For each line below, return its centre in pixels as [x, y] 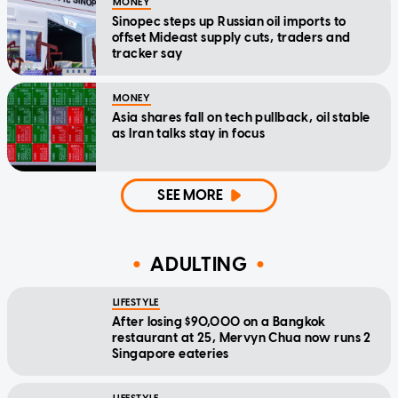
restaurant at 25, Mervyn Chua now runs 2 [242, 338]
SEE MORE [191, 195]
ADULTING [199, 264]
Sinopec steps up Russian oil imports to [229, 22]
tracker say [147, 54]
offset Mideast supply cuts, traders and [231, 38]
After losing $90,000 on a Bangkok [219, 322]
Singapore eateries [171, 354]
